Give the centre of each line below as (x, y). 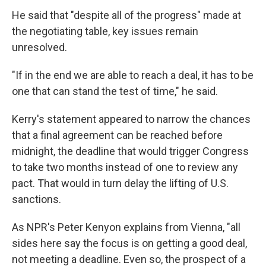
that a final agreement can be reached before (117, 135)
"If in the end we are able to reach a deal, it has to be (133, 75)
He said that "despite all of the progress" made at (126, 15)
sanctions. (37, 199)
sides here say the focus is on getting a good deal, (129, 243)
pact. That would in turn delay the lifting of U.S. (120, 183)
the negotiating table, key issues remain (105, 31)
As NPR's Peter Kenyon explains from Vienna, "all (126, 227)
